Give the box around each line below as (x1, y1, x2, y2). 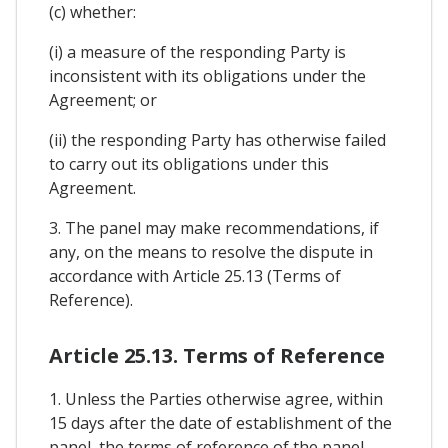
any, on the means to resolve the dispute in (49, 240, 373, 263)
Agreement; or (49, 88, 157, 111)
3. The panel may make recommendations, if (49, 216, 379, 239)
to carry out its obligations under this (49, 152, 329, 175)
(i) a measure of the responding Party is (49, 40, 346, 63)
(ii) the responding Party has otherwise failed (49, 128, 386, 151)
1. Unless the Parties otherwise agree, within (49, 388, 383, 411)
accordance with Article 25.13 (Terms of (49, 264, 341, 287)
